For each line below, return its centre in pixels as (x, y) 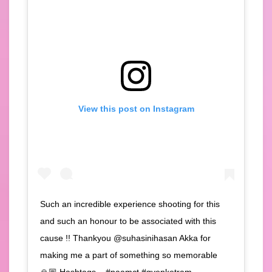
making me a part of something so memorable (129, 255)
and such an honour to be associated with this (128, 221)
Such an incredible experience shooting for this (130, 204)
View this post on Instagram (136, 109)
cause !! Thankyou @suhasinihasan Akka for (125, 238)
